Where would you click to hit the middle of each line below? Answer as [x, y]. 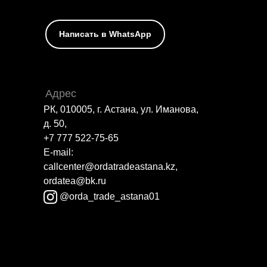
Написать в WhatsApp [105, 34]
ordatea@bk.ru [75, 181]
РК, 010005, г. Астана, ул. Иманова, [121, 110]
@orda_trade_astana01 [110, 197]
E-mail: [58, 153]
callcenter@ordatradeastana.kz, [111, 167]
